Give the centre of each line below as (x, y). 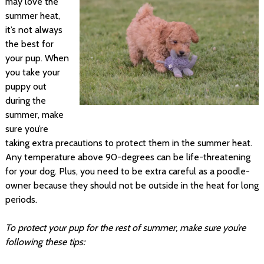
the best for (29, 44)
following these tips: (45, 242)
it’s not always (34, 29)
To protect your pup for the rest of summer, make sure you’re (125, 227)
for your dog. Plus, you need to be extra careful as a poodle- (127, 171)
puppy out (26, 86)
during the (25, 100)
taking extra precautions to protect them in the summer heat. (128, 143)
